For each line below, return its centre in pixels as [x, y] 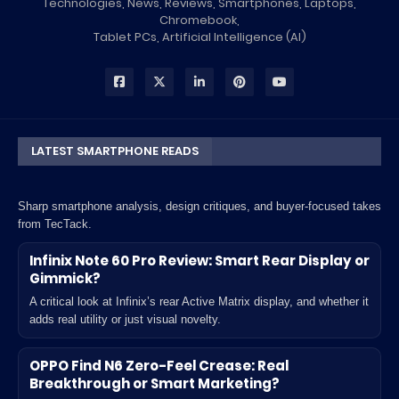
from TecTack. [55, 224]
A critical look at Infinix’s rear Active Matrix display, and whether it [199, 301]
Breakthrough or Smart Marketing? [155, 383]
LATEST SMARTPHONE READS [115, 151]
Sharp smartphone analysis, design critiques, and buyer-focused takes [199, 206]
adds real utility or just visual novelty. [125, 319]
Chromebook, [199, 20]
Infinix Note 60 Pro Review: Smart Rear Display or [199, 261]
